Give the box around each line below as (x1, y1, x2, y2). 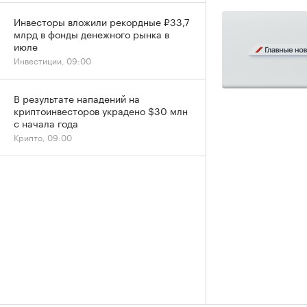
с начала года (14, 115, 78, 130)
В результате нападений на (14, 90, 140, 106)
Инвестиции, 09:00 (14, 53, 91, 66)
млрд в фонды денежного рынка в (14, 26, 169, 41)
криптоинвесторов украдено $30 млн (14, 103, 188, 118)
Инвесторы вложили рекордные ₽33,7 (14, 14, 190, 29)
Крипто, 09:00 (14, 130, 72, 143)
